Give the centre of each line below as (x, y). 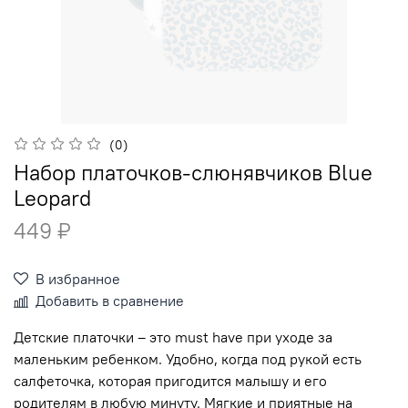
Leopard (52, 198)
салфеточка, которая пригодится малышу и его (170, 381)
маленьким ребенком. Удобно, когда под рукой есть (188, 359)
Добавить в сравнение (110, 301)
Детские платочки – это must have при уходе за (173, 337)
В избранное (78, 279)
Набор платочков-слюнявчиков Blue (193, 173)
